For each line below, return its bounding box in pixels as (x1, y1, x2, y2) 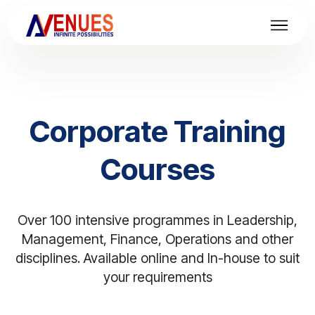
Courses (100, 152, 215, 187)
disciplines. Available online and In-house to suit (15, 250, 300, 266)
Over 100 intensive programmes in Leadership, (18, 212, 297, 229)
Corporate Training (30, 114, 285, 149)
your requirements (103, 269, 212, 285)
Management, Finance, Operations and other (22, 231, 293, 247)
